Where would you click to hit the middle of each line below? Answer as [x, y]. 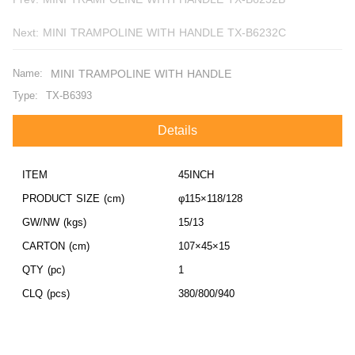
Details [177, 130]
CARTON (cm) [56, 246]
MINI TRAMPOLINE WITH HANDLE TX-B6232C [257, 32]
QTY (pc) [44, 269]
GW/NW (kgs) [54, 222]
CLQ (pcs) [46, 293]
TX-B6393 [69, 95]
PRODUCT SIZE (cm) [73, 198]
